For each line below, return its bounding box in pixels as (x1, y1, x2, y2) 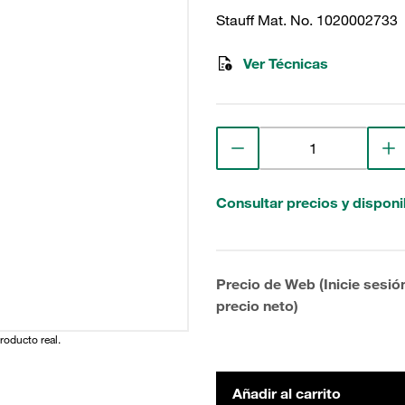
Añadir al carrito (232, 384, 341, 402)
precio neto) (216, 297, 298, 315)
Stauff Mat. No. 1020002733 (216, 11, 398, 29)
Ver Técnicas (243, 54, 328, 72)
